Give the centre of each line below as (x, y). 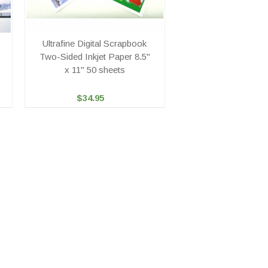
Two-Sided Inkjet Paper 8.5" (95, 57)
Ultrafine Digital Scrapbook (95, 44)
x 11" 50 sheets (95, 70)
